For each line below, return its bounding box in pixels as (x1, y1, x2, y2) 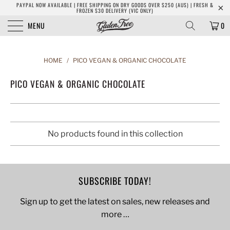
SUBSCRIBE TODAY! (79, 174, 151, 187)
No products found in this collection (47, 129, 183, 139)
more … (101, 209, 129, 219)
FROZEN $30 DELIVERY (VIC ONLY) (76, 7, 154, 14)
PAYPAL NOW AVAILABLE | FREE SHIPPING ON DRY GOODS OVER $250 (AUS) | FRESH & (16, 1, 214, 9)
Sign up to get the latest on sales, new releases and (20, 196, 210, 206)
